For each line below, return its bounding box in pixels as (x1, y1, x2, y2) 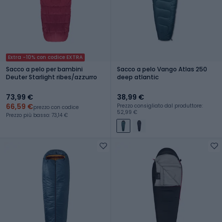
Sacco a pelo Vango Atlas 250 (117, 64, 207, 73)
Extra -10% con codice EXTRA (8, 53, 83, 61)
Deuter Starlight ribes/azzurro (6, 72, 97, 81)
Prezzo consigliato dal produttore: (117, 102, 203, 110)
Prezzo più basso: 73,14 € (6, 111, 68, 119)
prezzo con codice (33, 103, 79, 111)
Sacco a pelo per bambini (6, 64, 83, 73)
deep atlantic (117, 72, 159, 81)
